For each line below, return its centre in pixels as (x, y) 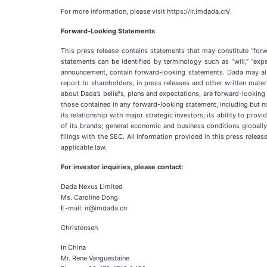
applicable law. (84, 147)
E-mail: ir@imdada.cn (94, 208)
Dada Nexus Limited (92, 187)
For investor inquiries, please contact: (122, 167)
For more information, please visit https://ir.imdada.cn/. (146, 11)
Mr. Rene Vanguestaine (95, 258)
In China (73, 247)
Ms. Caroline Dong (89, 197)
